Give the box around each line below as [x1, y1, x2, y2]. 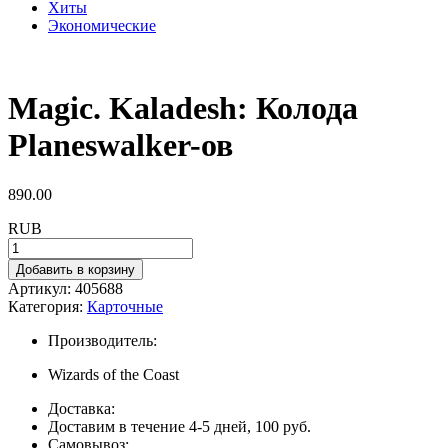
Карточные [87, 297, 163, 315]
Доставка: [48, 399, 115, 417]
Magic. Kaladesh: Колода [8, 90, 358, 127]
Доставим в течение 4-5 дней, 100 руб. [48, 417, 311, 435]
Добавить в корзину [16, 261, 135, 277]
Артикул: [8, 279, 75, 297]
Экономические [48, 17, 156, 34]
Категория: [8, 297, 87, 315]
